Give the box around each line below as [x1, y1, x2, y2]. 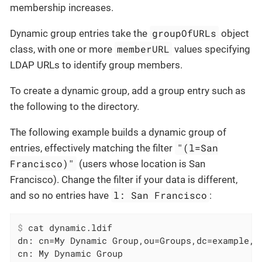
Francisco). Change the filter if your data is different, [10, 174, 237, 186]
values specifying [172, 43, 251, 56]
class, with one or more [10, 43, 115, 56]
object [219, 27, 250, 40]
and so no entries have [10, 189, 111, 202]
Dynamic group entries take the [10, 27, 150, 40]
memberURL [117, 43, 170, 56]
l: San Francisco [113, 189, 208, 202]
